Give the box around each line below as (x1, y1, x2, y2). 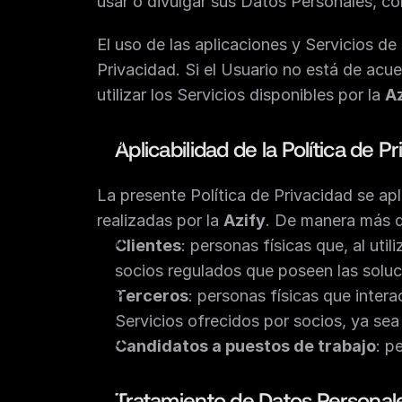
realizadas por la (97, 211, 223, 230)
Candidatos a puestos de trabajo (115, 336, 376, 355)
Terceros (115, 286, 188, 305)
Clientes (115, 236, 181, 255)
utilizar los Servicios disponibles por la (97, 85, 385, 104)
